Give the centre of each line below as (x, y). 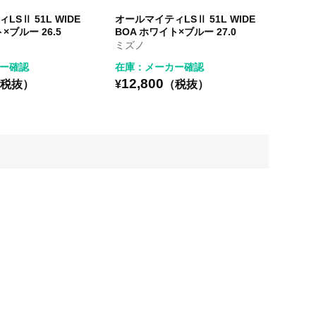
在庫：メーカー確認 (159, 67)
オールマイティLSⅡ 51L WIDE (185, 19)
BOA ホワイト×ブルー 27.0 (175, 31)
